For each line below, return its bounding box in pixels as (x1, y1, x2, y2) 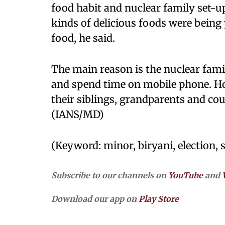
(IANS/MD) (51, 108, 104, 121)
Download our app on (51, 194, 139, 204)
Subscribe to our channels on (51, 170, 168, 180)
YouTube (168, 170, 203, 180)
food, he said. (51, 32, 115, 44)
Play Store (139, 194, 179, 204)
